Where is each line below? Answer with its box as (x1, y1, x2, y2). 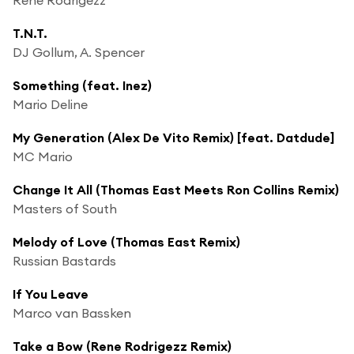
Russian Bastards (13, 252, 116, 269)
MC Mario (13, 148, 73, 164)
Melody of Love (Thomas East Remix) (13, 233, 240, 250)
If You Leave (13, 285, 88, 302)
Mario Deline (13, 96, 88, 112)
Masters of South (13, 200, 117, 217)
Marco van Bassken (13, 304, 131, 321)
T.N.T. (13, 24, 47, 41)
